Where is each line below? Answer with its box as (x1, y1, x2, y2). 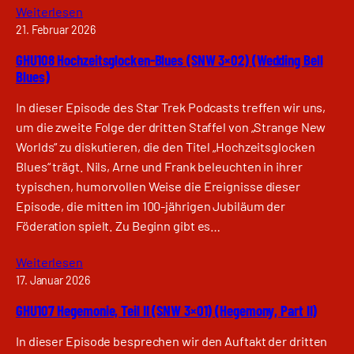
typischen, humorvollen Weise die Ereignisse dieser (16, 178, 300, 194)
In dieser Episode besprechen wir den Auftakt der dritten (16, 333, 328, 348)
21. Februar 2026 (16, 23, 96, 37)
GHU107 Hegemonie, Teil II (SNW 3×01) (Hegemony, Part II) (16, 300, 318, 319)
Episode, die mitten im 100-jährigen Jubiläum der (16, 198, 286, 213)
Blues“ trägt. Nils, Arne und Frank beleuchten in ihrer (16, 158, 303, 174)
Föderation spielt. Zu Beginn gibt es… (16, 217, 221, 233)
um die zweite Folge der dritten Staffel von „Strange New (16, 119, 326, 134)
